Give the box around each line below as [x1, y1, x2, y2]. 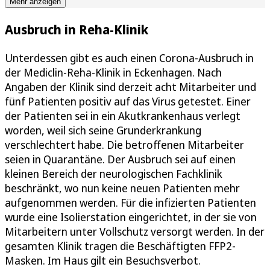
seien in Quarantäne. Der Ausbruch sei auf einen [5, 151, 236, 166]
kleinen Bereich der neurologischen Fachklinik [5, 166, 222, 181]
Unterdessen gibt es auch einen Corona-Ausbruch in [5, 50, 254, 65]
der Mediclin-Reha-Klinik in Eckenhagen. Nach [5, 64, 222, 80]
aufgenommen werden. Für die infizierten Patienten [5, 195, 256, 210]
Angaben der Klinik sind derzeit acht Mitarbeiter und [5, 79, 256, 94]
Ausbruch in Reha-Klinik [5, 20, 148, 38]
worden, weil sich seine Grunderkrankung [5, 122, 201, 137]
